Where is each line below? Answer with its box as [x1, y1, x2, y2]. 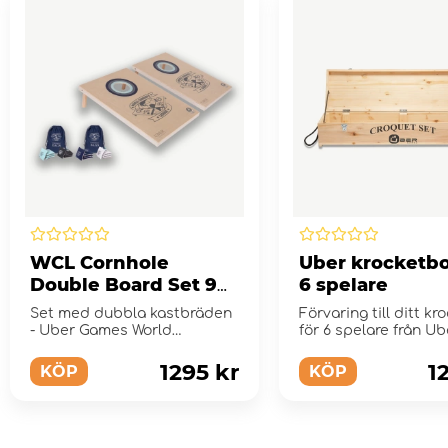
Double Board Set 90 [30, 273, 229, 296]
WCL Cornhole [30, 251, 169, 274]
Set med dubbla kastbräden [30, 305, 232, 321]
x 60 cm [30, 295, 105, 318]
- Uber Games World [30, 322, 172, 338]
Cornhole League [30, 339, 153, 355]
